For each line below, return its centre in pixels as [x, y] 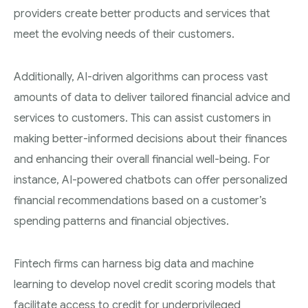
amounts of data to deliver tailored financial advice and [152, 98]
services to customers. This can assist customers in [142, 118]
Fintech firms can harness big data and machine [134, 264]
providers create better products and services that [142, 14]
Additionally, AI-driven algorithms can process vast [141, 77]
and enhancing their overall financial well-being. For [142, 159]
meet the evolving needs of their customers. [124, 34]
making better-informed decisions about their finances [151, 139]
